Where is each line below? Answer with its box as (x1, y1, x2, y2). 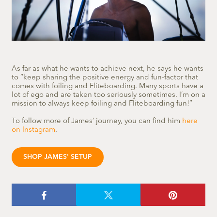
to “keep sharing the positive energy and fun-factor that (12, 74, 198, 82)
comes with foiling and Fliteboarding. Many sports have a (12, 83, 203, 91)
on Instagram (12, 126, 55, 134)
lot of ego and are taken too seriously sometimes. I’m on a (12, 92, 205, 99)
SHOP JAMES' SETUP (23, 154, 92, 161)
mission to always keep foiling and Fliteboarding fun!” (12, 100, 192, 108)
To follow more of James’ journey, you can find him (12, 118, 182, 125)
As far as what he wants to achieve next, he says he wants (12, 65, 203, 73)
